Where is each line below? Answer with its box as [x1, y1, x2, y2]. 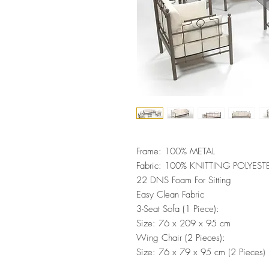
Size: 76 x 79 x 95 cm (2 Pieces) [136, 246, 265, 258]
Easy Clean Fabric [136, 188, 204, 201]
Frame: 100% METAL [136, 145, 215, 157]
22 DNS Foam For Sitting [136, 174, 231, 186]
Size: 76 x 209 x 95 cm [136, 217, 231, 229]
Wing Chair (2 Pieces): [136, 231, 225, 244]
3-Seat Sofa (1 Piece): [136, 202, 219, 215]
